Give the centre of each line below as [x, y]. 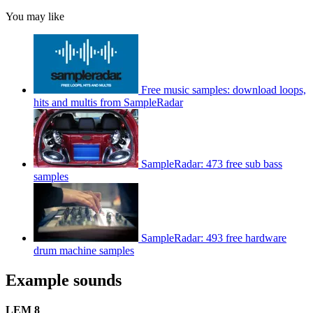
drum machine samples [84, 250]
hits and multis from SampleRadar [108, 102]
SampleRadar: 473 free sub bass [212, 163]
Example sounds [64, 280]
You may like [35, 16]
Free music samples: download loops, [224, 89]
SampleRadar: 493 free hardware [214, 238]
